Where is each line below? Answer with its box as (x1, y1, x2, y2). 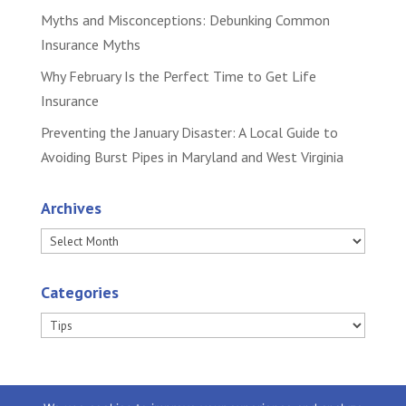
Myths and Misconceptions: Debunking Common (40, 11, 330, 30)
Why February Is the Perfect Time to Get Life (40, 67, 316, 86)
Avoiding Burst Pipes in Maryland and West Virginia (40, 148, 343, 167)
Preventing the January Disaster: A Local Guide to (40, 123, 338, 142)
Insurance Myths (40, 35, 140, 54)
